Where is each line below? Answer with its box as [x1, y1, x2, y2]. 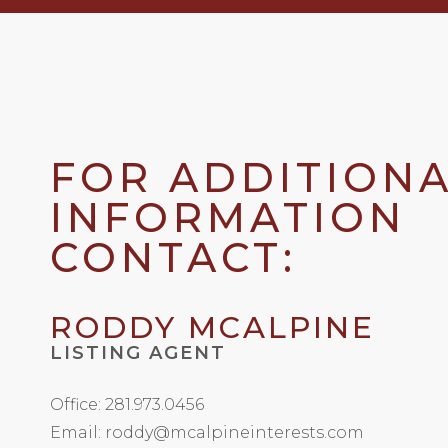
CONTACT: [50, 233, 297, 283]
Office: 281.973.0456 [50, 395, 204, 415]
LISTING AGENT [50, 342, 226, 365]
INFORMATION [50, 193, 406, 243]
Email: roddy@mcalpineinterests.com [50, 423, 364, 443]
